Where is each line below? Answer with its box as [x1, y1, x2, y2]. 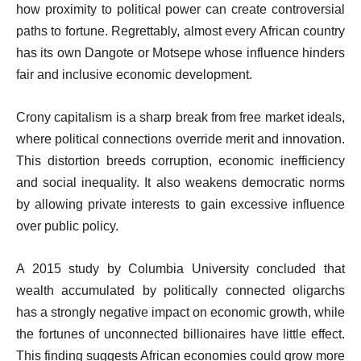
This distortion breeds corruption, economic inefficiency [16, 153, 345, 168]
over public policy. [16, 218, 118, 233]
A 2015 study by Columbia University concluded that [16, 261, 345, 276]
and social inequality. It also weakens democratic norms [16, 175, 345, 189]
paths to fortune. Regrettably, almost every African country [16, 23, 345, 38]
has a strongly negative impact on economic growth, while [16, 305, 345, 319]
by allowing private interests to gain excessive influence [16, 197, 345, 211]
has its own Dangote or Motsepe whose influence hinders [16, 45, 345, 60]
